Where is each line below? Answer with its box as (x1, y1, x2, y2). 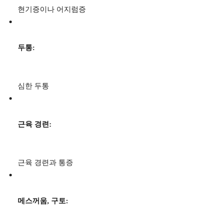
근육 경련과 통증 (18, 158, 73, 167)
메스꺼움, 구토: (18, 197, 68, 205)
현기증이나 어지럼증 (18, 4, 86, 14)
